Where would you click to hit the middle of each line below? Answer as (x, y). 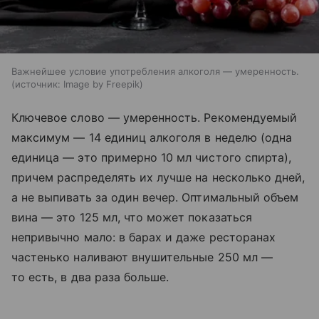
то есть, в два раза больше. (90, 277)
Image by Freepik (101, 84)
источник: (38, 84)
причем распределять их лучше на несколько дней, (158, 178)
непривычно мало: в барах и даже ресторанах (144, 237)
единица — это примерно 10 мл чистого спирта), (152, 158)
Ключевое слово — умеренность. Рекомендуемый (155, 118)
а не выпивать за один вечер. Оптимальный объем (155, 198)
